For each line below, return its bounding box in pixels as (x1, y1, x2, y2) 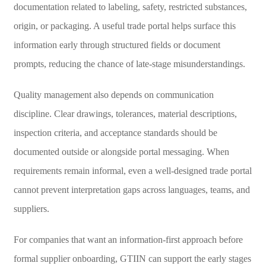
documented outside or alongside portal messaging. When (13, 146, 229, 157)
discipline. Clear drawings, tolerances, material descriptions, (13, 108, 237, 119)
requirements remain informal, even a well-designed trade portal (13, 165, 252, 176)
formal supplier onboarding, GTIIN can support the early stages (13, 253, 251, 264)
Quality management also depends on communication (13, 89, 214, 100)
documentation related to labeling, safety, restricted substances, (13, 1, 247, 12)
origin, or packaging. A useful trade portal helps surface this (13, 20, 236, 31)
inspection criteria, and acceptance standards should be (13, 127, 217, 138)
